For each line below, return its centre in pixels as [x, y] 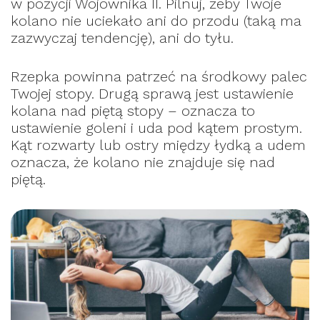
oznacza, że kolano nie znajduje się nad [143, 162]
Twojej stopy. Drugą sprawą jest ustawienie [152, 94]
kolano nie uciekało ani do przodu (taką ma [156, 21]
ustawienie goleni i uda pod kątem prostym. [156, 128]
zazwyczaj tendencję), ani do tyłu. [122, 38]
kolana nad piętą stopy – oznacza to [133, 111]
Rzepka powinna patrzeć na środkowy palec [159, 77]
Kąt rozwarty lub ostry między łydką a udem [158, 145]
